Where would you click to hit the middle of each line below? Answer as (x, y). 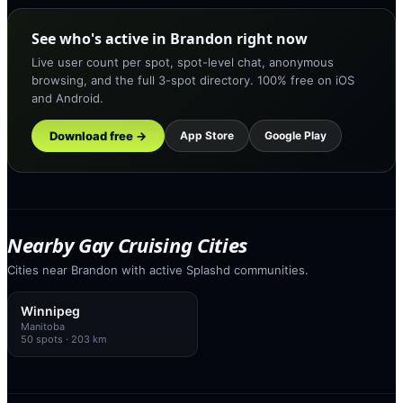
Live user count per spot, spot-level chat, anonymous (183, 62)
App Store (207, 135)
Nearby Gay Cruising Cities (128, 244)
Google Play (296, 135)
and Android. (67, 98)
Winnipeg (50, 310)
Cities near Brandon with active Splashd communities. (158, 269)
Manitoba (43, 326)
